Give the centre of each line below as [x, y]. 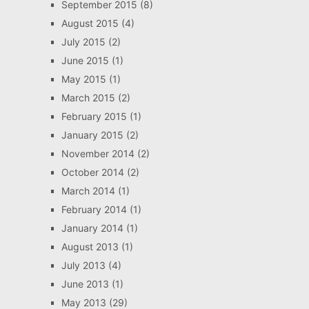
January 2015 [92, 135]
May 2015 [83, 79]
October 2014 [92, 172]
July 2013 [83, 266]
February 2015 [94, 117]
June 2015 [85, 61]
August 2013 [90, 247]
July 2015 [83, 42]
